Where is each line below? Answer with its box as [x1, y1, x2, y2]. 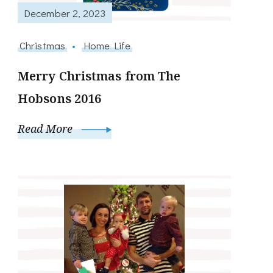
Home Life [83, 38, 130, 52]
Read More [18, 121, 76, 136]
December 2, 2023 [24, 5, 106, 19]
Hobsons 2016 [18, 90, 102, 107]
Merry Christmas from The [18, 68, 181, 85]
